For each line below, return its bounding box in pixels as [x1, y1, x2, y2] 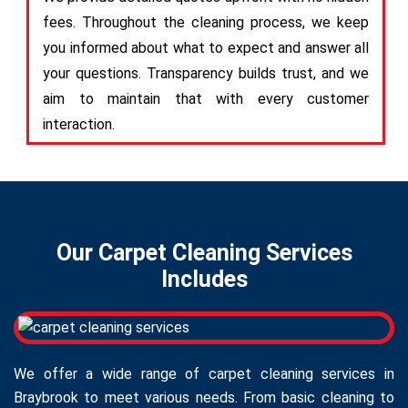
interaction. [43, 115, 115, 133]
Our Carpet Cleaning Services [56, 239, 352, 266]
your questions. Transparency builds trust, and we [43, 64, 369, 82]
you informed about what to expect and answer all [43, 38, 369, 56]
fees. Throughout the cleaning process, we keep [43, 13, 369, 31]
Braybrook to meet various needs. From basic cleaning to [14, 388, 394, 406]
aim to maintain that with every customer [43, 89, 369, 107]
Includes [160, 265, 248, 292]
